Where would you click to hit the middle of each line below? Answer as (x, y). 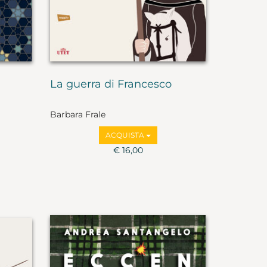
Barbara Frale (77, 114)
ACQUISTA (125, 135)
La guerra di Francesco (111, 84)
